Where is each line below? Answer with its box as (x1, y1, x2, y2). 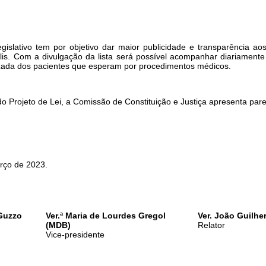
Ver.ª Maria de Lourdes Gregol (45, 211, 166, 220)
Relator (197, 220, 225, 230)
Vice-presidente (45, 230, 104, 239)
